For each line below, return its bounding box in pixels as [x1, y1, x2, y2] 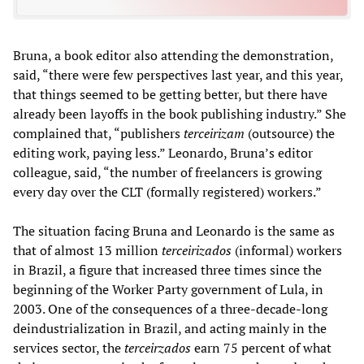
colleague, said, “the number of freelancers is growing [13, 163, 322, 182]
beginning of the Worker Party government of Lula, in [13, 280, 323, 299]
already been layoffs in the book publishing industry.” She [13, 105, 346, 123]
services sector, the [13, 339, 124, 357]
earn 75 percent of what [191, 339, 331, 357]
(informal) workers [232, 241, 342, 260]
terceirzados [124, 339, 191, 357]
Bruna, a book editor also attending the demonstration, [13, 46, 333, 65]
